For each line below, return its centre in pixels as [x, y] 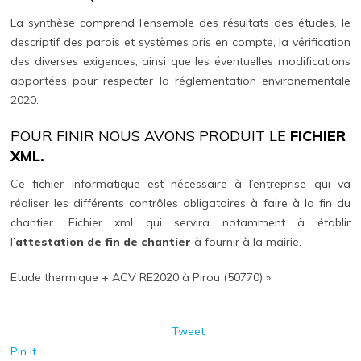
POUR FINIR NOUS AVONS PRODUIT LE [151, 135]
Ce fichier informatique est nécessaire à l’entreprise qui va [180, 183]
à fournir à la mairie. [247, 241]
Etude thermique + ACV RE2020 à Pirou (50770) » [141, 277]
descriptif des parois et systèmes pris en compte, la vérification [180, 41]
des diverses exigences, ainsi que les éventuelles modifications [180, 61]
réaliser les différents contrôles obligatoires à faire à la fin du [180, 203]
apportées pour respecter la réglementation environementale [180, 80]
